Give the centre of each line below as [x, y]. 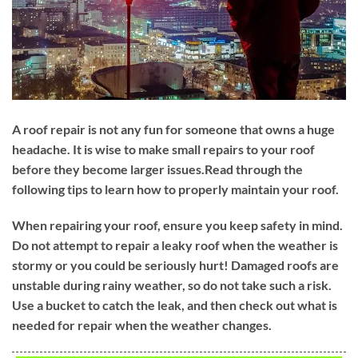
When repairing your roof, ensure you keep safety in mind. [177, 225]
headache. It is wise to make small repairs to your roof [163, 149]
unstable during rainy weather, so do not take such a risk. [172, 285]
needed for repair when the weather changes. [142, 325]
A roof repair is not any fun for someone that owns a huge [173, 129]
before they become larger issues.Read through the [157, 169]
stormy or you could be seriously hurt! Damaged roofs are [175, 265]
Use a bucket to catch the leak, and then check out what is [175, 305]
